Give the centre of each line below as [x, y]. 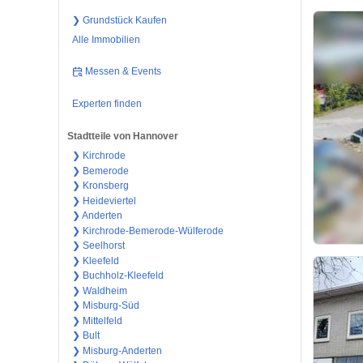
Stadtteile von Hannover [123, 137]
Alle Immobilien [106, 39]
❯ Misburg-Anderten [117, 350]
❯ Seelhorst [98, 246]
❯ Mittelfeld [97, 320]
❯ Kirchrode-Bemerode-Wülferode [147, 231]
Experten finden [107, 103]
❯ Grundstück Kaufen [119, 20]
